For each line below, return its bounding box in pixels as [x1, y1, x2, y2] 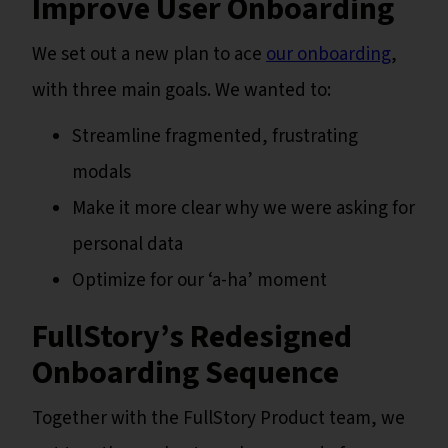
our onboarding [266, 41, 391, 69]
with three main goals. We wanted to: [32, 77, 331, 105]
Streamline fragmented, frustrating [72, 123, 358, 151]
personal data [72, 231, 183, 259]
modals [72, 159, 131, 187]
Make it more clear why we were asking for [72, 195, 415, 223]
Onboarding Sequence [32, 350, 339, 397]
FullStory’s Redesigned [32, 314, 352, 361]
